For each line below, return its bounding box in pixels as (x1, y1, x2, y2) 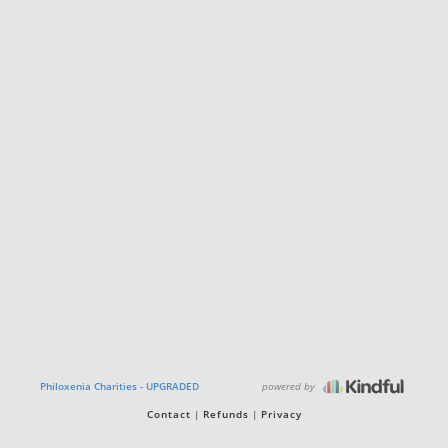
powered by (262, 378, 318, 393)
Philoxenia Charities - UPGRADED (40, 379, 199, 393)
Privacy (260, 407, 302, 421)
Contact (146, 407, 191, 421)
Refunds (202, 407, 249, 421)
